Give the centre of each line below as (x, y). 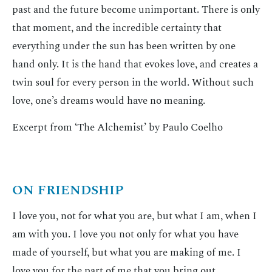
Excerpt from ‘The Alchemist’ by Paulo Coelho (117, 128)
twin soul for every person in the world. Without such (133, 83)
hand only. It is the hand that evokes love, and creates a (135, 64)
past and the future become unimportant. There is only (136, 10)
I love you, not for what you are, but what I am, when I (134, 216)
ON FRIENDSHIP (68, 190)
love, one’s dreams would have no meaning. (109, 101)
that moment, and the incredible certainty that (117, 28)
